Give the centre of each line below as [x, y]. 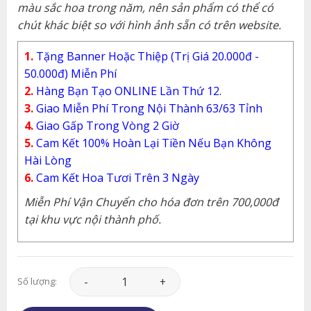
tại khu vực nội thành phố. [92, 219]
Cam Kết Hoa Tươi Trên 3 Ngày [116, 177]
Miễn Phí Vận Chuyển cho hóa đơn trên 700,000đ [151, 202]
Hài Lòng [48, 160]
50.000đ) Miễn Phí [70, 73]
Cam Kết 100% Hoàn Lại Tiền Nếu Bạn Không [152, 143]
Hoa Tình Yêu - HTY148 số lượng [150, 275]
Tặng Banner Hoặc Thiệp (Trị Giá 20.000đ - [147, 56]
